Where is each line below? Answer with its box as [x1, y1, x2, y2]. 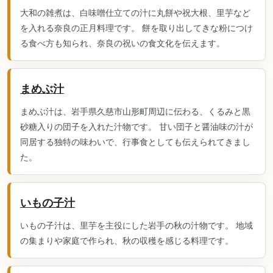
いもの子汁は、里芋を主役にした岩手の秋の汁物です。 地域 [20, 220, 253, 230]
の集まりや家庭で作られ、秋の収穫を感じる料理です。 [20, 235, 233, 246]
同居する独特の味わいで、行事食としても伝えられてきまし [20, 136, 250, 147]
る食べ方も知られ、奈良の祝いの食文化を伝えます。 [20, 38, 225, 48]
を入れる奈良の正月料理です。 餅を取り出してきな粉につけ [20, 23, 253, 33]
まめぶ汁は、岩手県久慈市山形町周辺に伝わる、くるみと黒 [20, 106, 250, 116]
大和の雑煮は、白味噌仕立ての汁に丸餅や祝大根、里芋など [20, 7, 250, 18]
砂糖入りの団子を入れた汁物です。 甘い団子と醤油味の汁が [20, 121, 253, 132]
